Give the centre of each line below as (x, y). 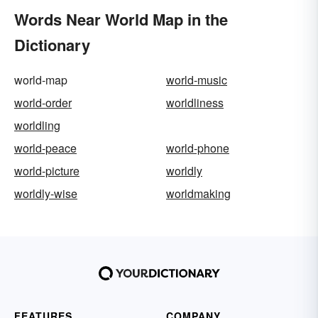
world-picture (47, 170)
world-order (43, 102)
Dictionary (52, 44)
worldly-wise (46, 193)
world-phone (198, 148)
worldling (37, 125)
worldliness (195, 102)
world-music (197, 79)
